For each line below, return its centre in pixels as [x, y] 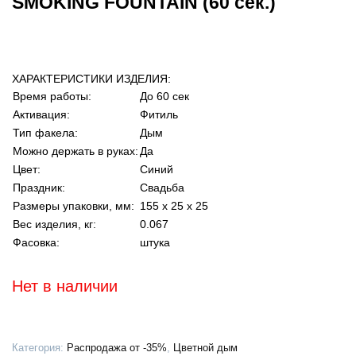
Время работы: [52, 97]
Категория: [39, 348]
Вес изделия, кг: [54, 224]
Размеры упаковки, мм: [74, 206]
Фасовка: [36, 243]
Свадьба [162, 188]
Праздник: [39, 188]
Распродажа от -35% [117, 348]
